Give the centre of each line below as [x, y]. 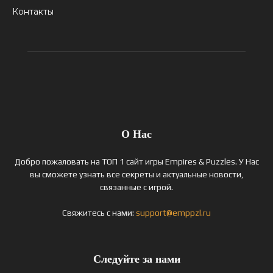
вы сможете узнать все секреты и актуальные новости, [136, 175]
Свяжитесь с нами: [99, 213]
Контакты [33, 12]
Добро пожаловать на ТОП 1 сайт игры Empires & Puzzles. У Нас [136, 162]
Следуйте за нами [136, 259]
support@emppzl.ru [173, 213]
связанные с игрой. [136, 187]
